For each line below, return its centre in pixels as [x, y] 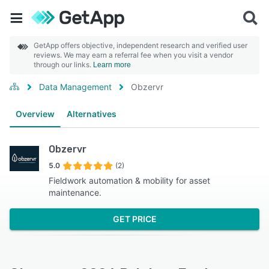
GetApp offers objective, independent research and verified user [141, 45]
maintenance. [75, 192]
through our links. [63, 65]
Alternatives [92, 114]
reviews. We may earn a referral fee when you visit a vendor [133, 55]
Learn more [112, 65]
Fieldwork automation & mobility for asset [130, 180]
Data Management [75, 87]
